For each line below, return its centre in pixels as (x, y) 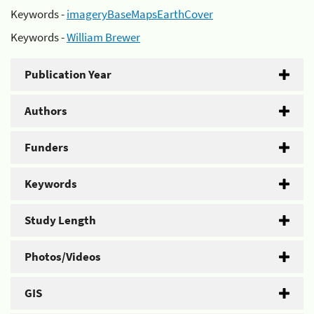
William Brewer (103, 37)
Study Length (60, 220)
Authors (46, 111)
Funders (47, 147)
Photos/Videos (63, 257)
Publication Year (68, 74)
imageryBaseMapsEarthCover (140, 14)
